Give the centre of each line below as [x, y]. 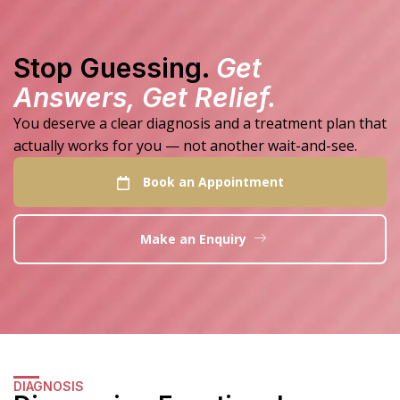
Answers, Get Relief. [145, 98]
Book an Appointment [213, 182]
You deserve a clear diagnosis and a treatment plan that [200, 124]
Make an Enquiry [193, 239]
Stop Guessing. [111, 68]
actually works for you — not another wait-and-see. [185, 146]
